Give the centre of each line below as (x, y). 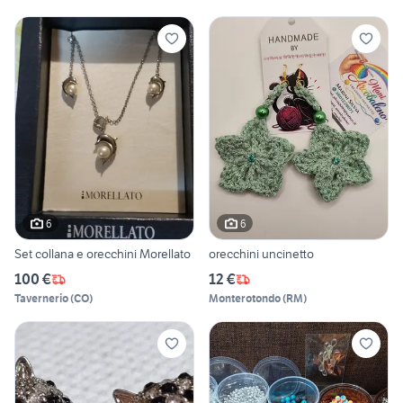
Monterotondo (245, 299)
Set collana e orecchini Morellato (103, 254)
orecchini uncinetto (261, 254)
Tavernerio (41, 299)
